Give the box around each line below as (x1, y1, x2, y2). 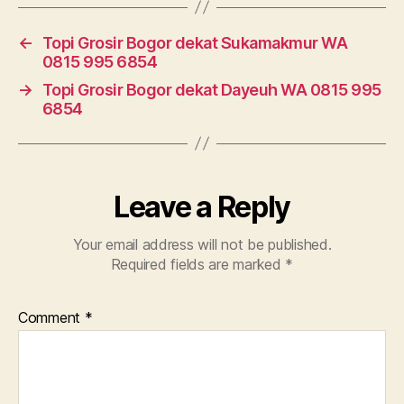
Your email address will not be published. (72, 234, 332, 253)
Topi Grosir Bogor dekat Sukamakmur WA (41, 32, 348, 52)
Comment (18, 308, 85, 326)
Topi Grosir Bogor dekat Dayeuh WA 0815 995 (41, 79, 381, 99)
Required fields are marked (110, 254, 286, 273)
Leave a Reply (114, 188, 290, 225)
